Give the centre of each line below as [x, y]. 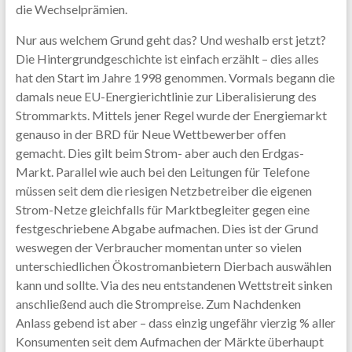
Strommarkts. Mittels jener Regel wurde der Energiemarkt [171, 115]
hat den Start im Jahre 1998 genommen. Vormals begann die [175, 77]
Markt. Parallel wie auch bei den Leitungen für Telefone [162, 172]
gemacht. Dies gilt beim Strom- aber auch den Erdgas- [159, 153]
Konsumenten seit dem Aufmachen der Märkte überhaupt [169, 341]
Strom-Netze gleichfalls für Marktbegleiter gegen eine [162, 209]
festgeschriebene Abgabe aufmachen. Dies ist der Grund [167, 228]
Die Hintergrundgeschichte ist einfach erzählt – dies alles [167, 59]
